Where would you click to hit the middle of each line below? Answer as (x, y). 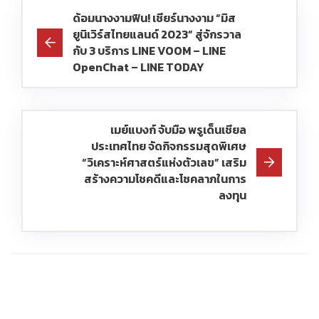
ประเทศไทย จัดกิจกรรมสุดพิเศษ (169, 146)
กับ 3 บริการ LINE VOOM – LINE (149, 50)
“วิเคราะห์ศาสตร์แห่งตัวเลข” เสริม (164, 162)
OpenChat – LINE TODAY (138, 67)
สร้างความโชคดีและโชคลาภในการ (165, 178)
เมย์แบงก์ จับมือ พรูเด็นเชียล (178, 129)
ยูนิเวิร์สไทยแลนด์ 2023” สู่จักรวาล (157, 34)
